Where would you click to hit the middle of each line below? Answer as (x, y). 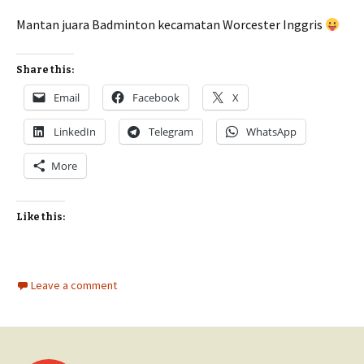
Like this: (41, 217)
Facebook (156, 98)
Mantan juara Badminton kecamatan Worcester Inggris (171, 25)
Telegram (171, 132)
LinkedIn (75, 132)
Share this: (45, 70)
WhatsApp (271, 132)
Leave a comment (74, 286)
